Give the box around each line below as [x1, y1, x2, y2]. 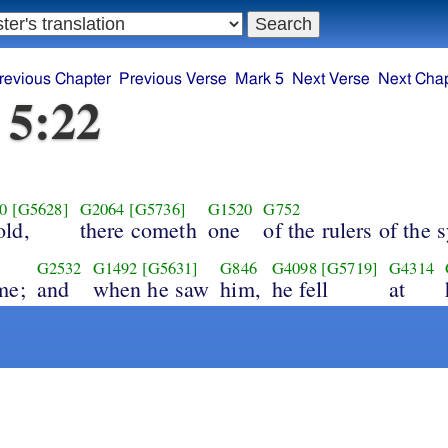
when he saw [92, 273, 210, 303]
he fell [271, 273, 329, 303]
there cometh [79, 214, 197, 244]
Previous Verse [119, 71, 227, 88]
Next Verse [292, 71, 370, 88]
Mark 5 [235, 71, 284, 88]
